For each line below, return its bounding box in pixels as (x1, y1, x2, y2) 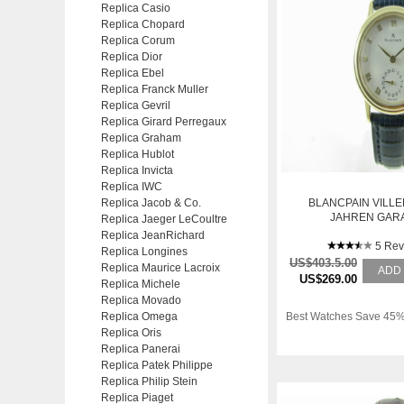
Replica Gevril (101, 99, 170, 112)
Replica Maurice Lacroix (101, 262, 220, 274)
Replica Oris (101, 326, 161, 339)
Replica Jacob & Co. (101, 197, 201, 209)
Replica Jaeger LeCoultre (101, 213, 227, 225)
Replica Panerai (101, 343, 180, 355)
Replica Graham (101, 132, 181, 144)
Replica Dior (101, 50, 162, 63)
